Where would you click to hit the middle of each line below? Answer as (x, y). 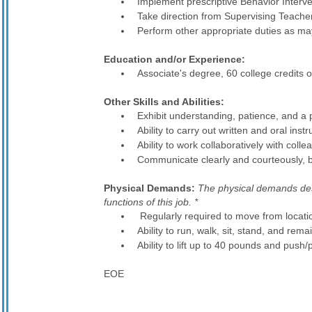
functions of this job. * (151, 202)
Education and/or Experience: (174, 59)
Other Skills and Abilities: (164, 102)
